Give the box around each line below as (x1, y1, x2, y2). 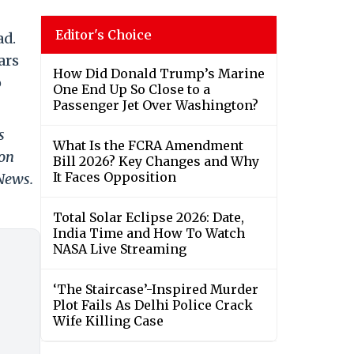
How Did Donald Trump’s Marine (53, 66, 265, 82)
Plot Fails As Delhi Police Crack (53, 297, 253, 314)
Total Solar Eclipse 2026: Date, (53, 209, 244, 226)
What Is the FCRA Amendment (53, 137, 243, 154)
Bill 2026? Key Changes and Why (53, 153, 259, 170)
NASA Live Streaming (53, 241, 186, 258)
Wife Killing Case (53, 313, 164, 330)
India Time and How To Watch (53, 225, 245, 242)
